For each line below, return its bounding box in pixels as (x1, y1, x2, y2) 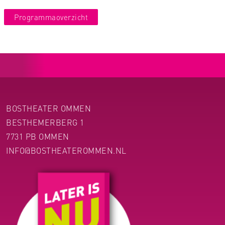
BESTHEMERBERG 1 (6, 117, 84, 128)
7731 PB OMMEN (6, 131, 69, 142)
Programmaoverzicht (14, 12, 88, 22)
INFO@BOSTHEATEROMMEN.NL (6, 145, 127, 156)
